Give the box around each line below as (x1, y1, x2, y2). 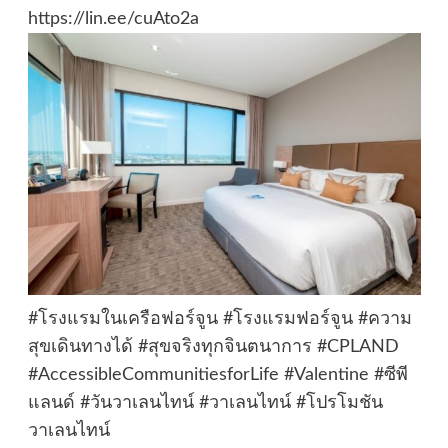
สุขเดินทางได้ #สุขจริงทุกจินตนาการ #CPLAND (27, 338, 399, 357)
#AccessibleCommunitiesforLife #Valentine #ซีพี (27, 366, 408, 385)
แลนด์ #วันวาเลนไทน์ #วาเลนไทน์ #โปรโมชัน (27, 394, 383, 413)
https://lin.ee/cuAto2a (27, 10, 199, 29)
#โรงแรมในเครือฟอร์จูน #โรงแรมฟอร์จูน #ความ (27, 310, 412, 329)
